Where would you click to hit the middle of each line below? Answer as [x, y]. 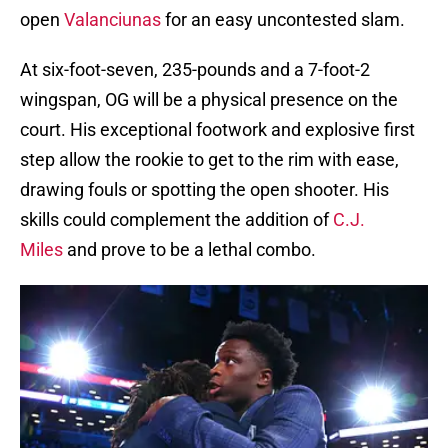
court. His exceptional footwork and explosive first [217, 130]
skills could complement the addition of [176, 220]
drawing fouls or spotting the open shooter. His [204, 190]
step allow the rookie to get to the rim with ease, [209, 160]
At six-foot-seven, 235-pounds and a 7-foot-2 [195, 70]
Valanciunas [114, 20]
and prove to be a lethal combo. [189, 250]
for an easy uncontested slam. [285, 20]
